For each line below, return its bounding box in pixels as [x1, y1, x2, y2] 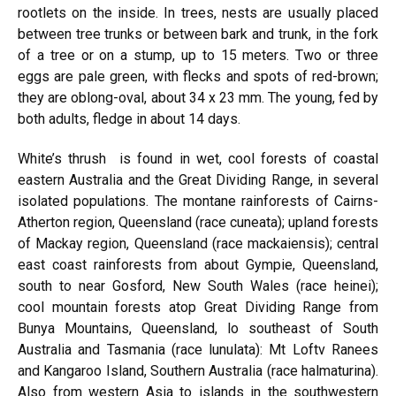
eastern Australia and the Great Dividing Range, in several [18, 171, 378, 188]
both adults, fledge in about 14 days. [18, 110, 240, 127]
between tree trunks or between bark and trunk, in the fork [18, 26, 378, 42]
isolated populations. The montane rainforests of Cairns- [18, 193, 378, 209]
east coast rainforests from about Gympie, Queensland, [18, 256, 378, 273]
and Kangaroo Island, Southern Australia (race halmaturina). [18, 362, 378, 379]
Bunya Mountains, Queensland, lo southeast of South [18, 320, 378, 337]
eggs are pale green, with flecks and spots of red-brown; [18, 68, 378, 85]
